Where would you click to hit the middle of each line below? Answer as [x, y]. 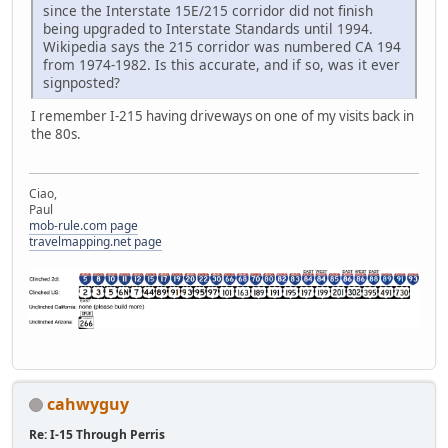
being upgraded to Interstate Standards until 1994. [208, 29]
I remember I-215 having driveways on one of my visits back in [222, 116]
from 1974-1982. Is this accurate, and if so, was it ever [221, 65]
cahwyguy [88, 403]
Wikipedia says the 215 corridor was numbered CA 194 [222, 47]
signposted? [81, 83]
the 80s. [56, 134]
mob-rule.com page [83, 225]
